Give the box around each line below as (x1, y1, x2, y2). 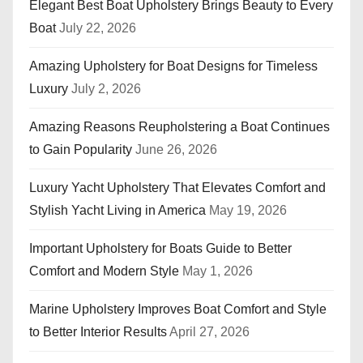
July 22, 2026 (59, 20, 136, 35)
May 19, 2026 (209, 203, 287, 217)
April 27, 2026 (169, 324, 250, 339)
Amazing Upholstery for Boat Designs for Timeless (29, 58, 318, 73)
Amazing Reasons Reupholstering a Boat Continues (29, 119, 330, 134)
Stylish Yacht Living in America (29, 203, 206, 217)
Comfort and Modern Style (29, 263, 179, 278)
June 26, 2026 (135, 142, 217, 156)
